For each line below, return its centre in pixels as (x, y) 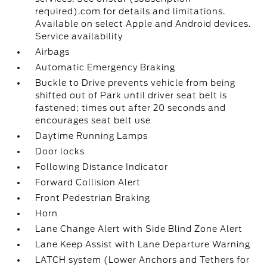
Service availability (79, 36)
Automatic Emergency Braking (105, 67)
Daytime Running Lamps (92, 136)
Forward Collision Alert (88, 182)
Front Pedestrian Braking (93, 198)
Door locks (60, 151)
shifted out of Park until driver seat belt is (131, 95)
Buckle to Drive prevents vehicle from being (136, 83)
